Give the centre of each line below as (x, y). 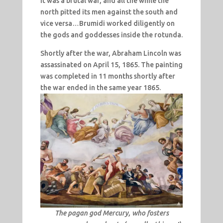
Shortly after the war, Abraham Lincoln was (111, 53)
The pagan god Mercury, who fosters (111, 213)
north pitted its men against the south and (109, 12)
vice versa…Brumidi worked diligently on (107, 23)
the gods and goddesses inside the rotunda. (111, 35)
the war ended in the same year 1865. (100, 87)
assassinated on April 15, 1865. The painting (111, 64)
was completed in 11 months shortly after (108, 76)
